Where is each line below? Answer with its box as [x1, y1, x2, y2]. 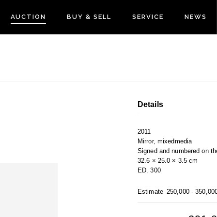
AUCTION [10, 13, 46, 20]
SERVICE [132, 13, 164, 20]
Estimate [138, 188, 163, 196]
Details [138, 100, 163, 109]
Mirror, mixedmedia [138, 138, 192, 145]
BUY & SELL [67, 13, 111, 20]
